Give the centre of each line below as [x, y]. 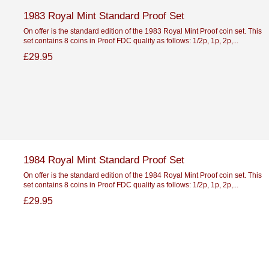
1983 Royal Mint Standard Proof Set [104, 15]
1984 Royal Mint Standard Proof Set [104, 159]
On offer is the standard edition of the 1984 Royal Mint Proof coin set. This [142, 175]
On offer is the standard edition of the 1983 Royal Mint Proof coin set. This [142, 31]
